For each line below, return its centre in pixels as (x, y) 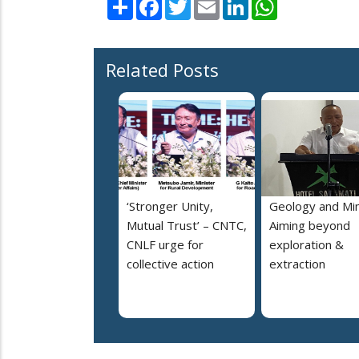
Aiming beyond (310, 226)
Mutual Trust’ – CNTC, (187, 226)
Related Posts (162, 70)
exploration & (307, 245)
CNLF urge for (165, 245)
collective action (170, 264)
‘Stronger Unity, (170, 206)
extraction (297, 264)
